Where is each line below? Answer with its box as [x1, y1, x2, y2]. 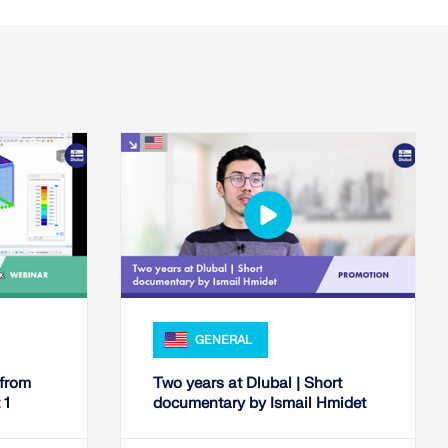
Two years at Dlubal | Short [153, 373, 342, 393]
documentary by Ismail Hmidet [153, 393, 366, 413]
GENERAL [195, 331, 252, 348]
